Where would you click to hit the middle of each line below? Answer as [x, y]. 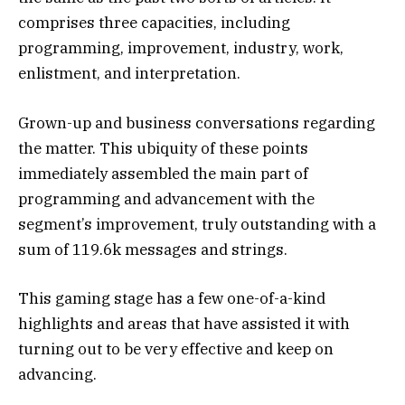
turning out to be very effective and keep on [176, 348]
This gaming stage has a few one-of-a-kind [172, 298]
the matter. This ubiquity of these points [163, 148]
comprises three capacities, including [154, 23]
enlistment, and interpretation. [129, 74]
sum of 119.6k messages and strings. [153, 249]
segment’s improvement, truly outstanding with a [197, 224]
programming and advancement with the [166, 198]
